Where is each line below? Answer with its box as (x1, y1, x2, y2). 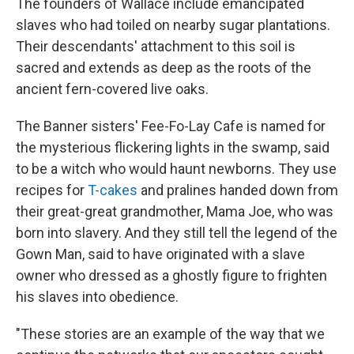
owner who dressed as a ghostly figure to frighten (16, 267, 327, 284)
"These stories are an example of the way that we (16, 326, 325, 343)
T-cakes (88, 182, 137, 199)
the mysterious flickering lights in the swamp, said (16, 139, 330, 156)
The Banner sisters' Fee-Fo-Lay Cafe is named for (16, 118, 326, 135)
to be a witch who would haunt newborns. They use (16, 160, 337, 178)
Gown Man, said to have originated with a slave (16, 246, 305, 263)
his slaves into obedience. (16, 288, 179, 306)
